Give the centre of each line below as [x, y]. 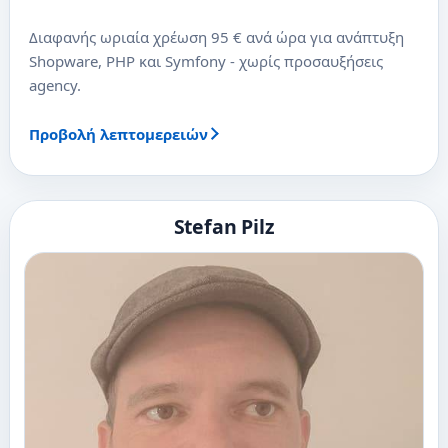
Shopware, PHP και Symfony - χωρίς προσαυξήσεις [205, 60]
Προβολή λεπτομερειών [118, 133]
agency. [54, 84]
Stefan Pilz [224, 227]
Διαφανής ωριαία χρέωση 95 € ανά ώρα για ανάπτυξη [216, 36]
